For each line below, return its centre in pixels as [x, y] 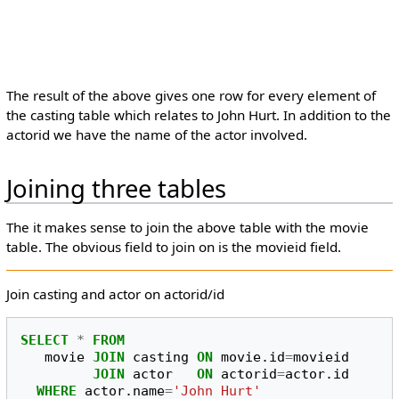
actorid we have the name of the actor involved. [156, 135]
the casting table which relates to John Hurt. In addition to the [198, 115]
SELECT [45, 340]
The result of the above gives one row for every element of [191, 96]
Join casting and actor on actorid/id [115, 294]
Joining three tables [116, 188]
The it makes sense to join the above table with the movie [187, 227]
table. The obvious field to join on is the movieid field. [173, 246]
